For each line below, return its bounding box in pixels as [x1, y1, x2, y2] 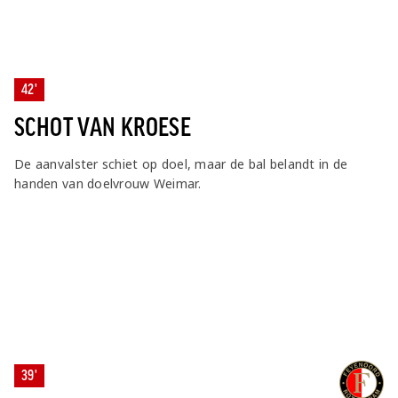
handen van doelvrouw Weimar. [14, 174, 201, 192]
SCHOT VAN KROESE [14, 113, 192, 141]
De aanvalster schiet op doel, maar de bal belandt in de [14, 155, 348, 172]
